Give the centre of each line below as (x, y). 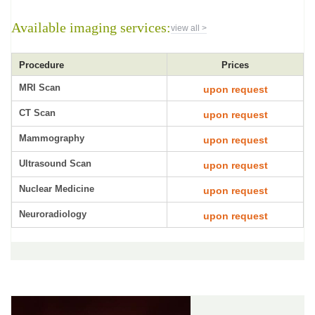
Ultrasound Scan (55, 164)
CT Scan (37, 113)
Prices (235, 65)
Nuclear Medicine (57, 189)
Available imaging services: (91, 28)
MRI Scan (40, 88)
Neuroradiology (53, 214)
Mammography (52, 139)
